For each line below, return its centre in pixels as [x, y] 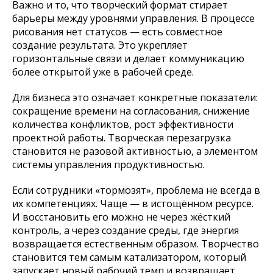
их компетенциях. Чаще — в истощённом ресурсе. [133, 204]
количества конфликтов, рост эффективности [123, 125]
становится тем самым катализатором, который [129, 257]
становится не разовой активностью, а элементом [135, 151]
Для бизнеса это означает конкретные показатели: [135, 98]
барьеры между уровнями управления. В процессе [133, 19]
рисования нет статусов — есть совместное [117, 32]
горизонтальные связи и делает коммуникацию [128, 59]
